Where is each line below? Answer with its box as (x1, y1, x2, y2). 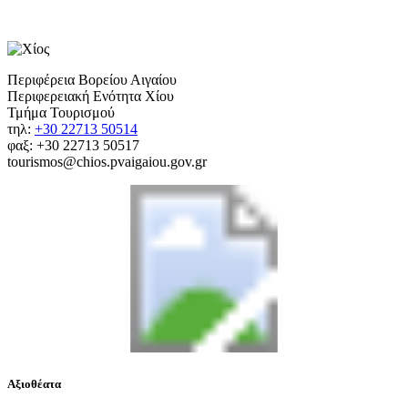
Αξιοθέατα (7, 376, 61, 391)
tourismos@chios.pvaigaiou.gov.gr (7, 153, 207, 169)
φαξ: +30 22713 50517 (7, 137, 139, 153)
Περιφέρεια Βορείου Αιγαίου (7, 71, 177, 87)
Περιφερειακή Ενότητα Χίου (7, 87, 174, 104)
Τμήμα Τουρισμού (7, 104, 115, 120)
